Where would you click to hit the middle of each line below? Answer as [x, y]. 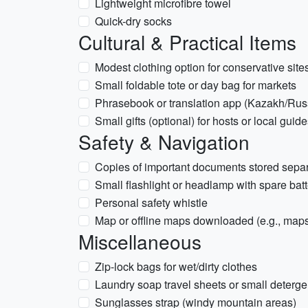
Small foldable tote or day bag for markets [196, 85]
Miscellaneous [140, 241]
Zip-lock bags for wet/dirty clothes [176, 266]
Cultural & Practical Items [187, 42]
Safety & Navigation [164, 142]
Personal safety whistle [151, 202]
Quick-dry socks [133, 21]
